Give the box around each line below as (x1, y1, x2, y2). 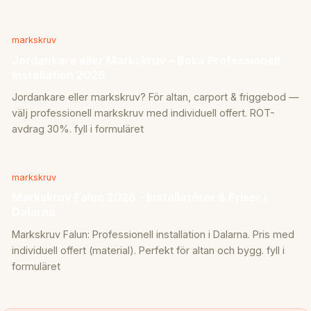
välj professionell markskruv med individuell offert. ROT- (12, 107, 275, 119)
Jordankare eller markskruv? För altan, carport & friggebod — (12, 91, 299, 103)
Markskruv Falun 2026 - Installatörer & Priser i (12, 190, 267, 205)
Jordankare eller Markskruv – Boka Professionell (12, 53, 280, 67)
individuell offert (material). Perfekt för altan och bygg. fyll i (12, 244, 285, 257)
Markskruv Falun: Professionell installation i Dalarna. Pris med (12, 228, 294, 241)
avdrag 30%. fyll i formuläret (12, 123, 144, 135)
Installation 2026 (12, 67, 106, 82)
